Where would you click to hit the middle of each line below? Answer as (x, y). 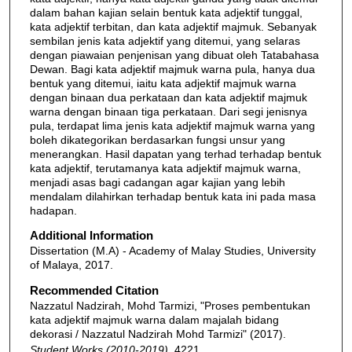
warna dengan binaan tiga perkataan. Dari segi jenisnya (168, 111)
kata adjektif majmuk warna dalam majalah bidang (154, 319)
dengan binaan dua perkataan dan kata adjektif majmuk (168, 97)
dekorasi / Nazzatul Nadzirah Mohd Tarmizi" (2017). (158, 334)
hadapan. (53, 210)
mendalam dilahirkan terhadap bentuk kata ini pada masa (172, 196)
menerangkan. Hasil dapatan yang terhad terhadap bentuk (175, 154)
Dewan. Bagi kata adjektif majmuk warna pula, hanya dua (172, 69)
